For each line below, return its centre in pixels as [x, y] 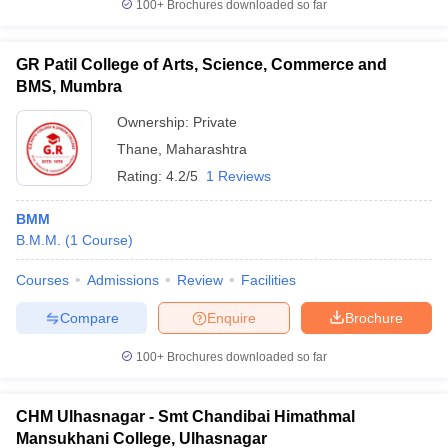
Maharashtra [206, 149]
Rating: [141, 176]
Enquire [231, 317]
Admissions [123, 280]
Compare [89, 317]
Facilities [268, 280]
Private [215, 122]
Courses [42, 280]
